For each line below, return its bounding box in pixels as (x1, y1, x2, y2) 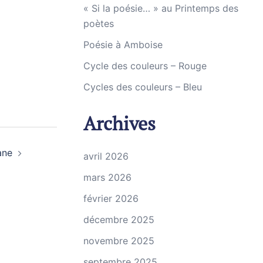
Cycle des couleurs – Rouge (83, 60, 207, 72)
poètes (83, 18, 114, 29)
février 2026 (83, 193, 139, 204)
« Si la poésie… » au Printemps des (83, 2, 238, 14)
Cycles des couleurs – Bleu (83, 81, 202, 93)
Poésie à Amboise (83, 39, 163, 50)
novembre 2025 (83, 235, 154, 247)
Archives (83, 111, 156, 136)
